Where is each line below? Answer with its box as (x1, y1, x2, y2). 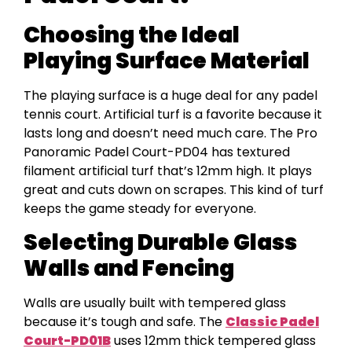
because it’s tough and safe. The (24, 313, 225, 332)
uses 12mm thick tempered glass (111, 332, 316, 350)
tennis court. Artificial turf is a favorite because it (24, 104, 322, 123)
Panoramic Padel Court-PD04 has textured (24, 142, 290, 161)
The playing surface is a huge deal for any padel (24, 86, 317, 104)
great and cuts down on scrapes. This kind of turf (24, 180, 324, 199)
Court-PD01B (24, 332, 111, 350)
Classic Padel (225, 313, 319, 332)
